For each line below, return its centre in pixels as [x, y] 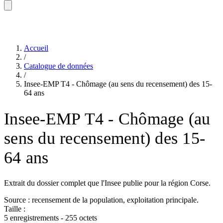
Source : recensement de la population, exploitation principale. [101, 200]
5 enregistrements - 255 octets [51, 218]
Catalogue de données [58, 66]
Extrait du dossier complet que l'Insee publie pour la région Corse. [107, 183]
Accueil [36, 48]
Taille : [15, 209]
